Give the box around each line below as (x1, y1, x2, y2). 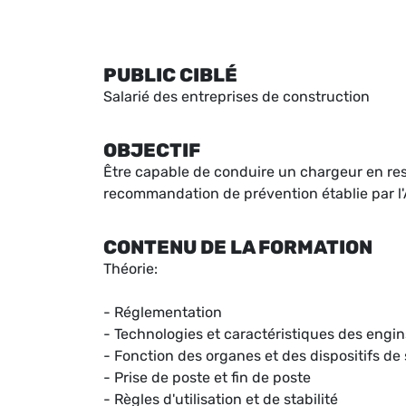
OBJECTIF (103, 140, 200, 162)
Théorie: (103, 260, 158, 278)
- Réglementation (103, 304, 222, 322)
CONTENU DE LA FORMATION (103, 237, 372, 259)
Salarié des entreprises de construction (103, 88, 370, 106)
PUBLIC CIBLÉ (103, 64, 237, 87)
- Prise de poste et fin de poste (103, 369, 311, 387)
